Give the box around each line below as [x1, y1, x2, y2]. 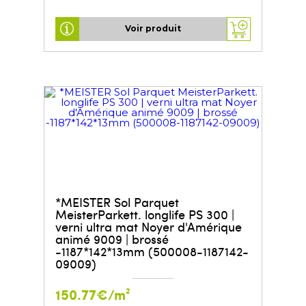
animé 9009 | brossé [55, 229, 169, 247]
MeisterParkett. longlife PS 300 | [55, 205, 234, 223]
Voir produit [125, 23, 181, 34]
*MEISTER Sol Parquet [55, 193, 179, 210]
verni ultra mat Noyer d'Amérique [55, 217, 242, 235]
